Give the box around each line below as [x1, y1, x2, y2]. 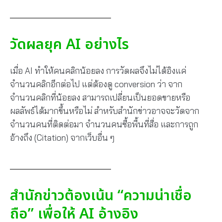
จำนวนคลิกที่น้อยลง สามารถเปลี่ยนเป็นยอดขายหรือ [10, 92, 190, 103]
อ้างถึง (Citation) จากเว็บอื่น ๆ [10, 132, 114, 143]
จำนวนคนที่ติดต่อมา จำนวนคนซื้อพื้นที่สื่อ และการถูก [10, 119, 198, 130]
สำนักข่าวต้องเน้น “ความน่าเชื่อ [10, 184, 192, 207]
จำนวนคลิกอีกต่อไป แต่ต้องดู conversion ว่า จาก [10, 79, 182, 90]
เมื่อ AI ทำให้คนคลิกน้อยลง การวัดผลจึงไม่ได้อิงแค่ [10, 65, 186, 76]
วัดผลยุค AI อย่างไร [10, 34, 129, 56]
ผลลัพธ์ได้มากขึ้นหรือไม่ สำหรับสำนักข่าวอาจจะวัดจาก [10, 106, 199, 116]
